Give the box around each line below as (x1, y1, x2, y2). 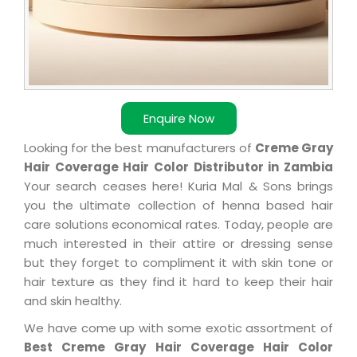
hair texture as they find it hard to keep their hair (24, 273, 333, 291)
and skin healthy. (24, 292, 122, 310)
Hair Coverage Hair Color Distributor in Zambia (24, 159, 333, 176)
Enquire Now (143, 110, 214, 127)
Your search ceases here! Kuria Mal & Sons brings (24, 178, 333, 195)
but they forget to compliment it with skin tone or (24, 254, 333, 272)
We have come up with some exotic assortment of (24, 320, 333, 337)
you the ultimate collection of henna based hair (24, 197, 333, 214)
